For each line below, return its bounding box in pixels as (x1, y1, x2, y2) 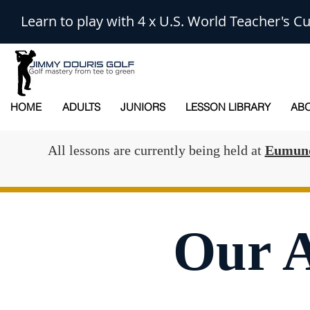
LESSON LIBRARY (185, 100, 271, 114)
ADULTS (62, 100, 100, 114)
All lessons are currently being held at (47, 143, 265, 158)
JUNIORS (120, 100, 165, 114)
